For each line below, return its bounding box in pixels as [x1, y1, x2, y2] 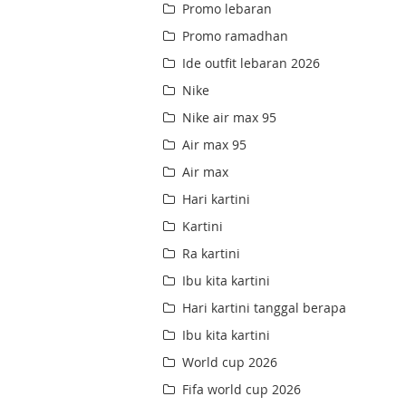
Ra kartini [179, 245, 241, 263]
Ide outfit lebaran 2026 [179, 54, 321, 72]
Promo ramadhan [179, 27, 289, 45]
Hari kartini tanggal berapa [179, 299, 347, 317]
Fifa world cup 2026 [179, 381, 302, 399]
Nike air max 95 [179, 109, 277, 127]
